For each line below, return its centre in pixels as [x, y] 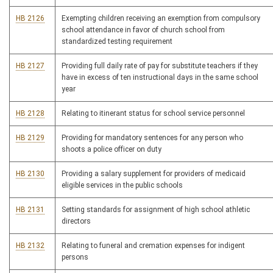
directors [76, 221]
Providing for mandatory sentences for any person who [152, 138]
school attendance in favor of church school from [143, 30]
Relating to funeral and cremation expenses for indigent [153, 246]
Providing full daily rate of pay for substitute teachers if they [160, 66]
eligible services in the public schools [122, 185]
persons [75, 257]
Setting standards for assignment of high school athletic [156, 210]
